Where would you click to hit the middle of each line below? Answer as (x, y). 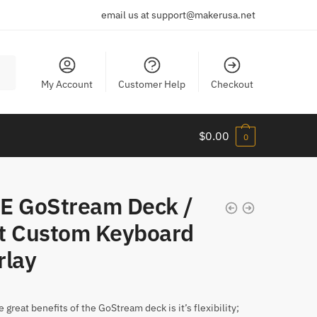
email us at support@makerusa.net (178, 15)
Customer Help (152, 84)
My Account (67, 84)
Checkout (232, 84)
